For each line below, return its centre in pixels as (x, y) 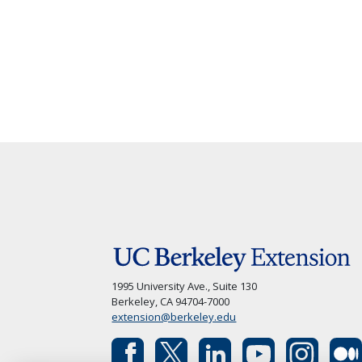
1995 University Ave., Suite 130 (185, 286)
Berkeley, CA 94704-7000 (171, 301)
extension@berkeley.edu (174, 316)
